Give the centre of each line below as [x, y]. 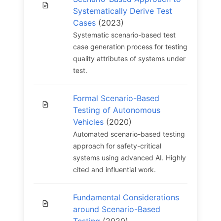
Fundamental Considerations [126, 197]
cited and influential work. [114, 169]
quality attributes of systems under [129, 58]
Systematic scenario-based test [124, 35]
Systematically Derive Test [123, 11]
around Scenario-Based [117, 209]
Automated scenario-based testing [129, 134]
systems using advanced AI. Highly [129, 158]
